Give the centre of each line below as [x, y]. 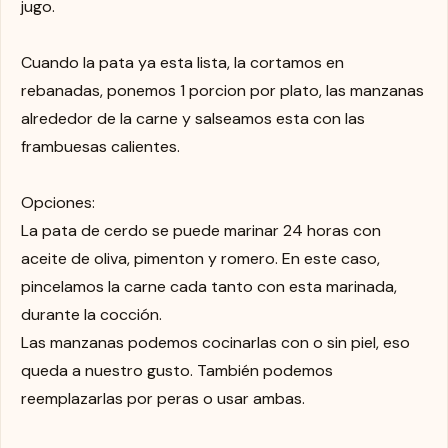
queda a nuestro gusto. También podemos [177, 370]
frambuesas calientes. [100, 146]
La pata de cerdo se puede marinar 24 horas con [201, 230]
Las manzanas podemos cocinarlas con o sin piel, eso [215, 342]
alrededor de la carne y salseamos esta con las [193, 118]
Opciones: [58, 202]
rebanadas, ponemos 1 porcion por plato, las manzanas [222, 90]
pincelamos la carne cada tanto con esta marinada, [209, 286]
